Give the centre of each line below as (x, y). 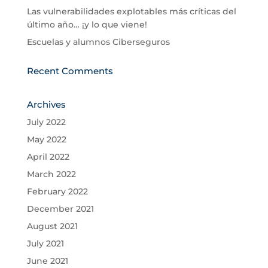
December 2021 (60, 209)
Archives (46, 105)
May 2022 (46, 140)
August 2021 (52, 226)
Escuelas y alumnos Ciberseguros (98, 42)
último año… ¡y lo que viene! (87, 25)
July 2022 (46, 122)
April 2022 (48, 157)
